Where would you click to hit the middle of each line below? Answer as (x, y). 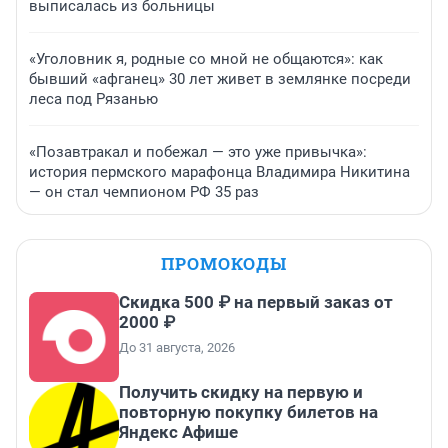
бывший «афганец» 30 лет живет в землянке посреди (220, 79)
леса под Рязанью (93, 99)
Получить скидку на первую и (241, 392)
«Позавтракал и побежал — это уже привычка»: (198, 152)
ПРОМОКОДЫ (224, 264)
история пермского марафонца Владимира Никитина (219, 172)
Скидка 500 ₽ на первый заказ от (256, 302)
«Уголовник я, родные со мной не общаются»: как (206, 59)
